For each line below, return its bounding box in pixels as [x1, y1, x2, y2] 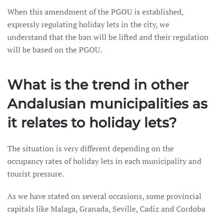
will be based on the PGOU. [7, 44, 102, 55]
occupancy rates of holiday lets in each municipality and [7, 156, 201, 166]
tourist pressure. [7, 168, 64, 179]
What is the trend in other [7, 76, 188, 93]
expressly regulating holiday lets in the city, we [7, 19, 169, 30]
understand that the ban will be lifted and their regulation [7, 32, 209, 42]
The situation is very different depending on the [7, 143, 174, 154]
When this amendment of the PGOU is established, [7, 6, 183, 17]
